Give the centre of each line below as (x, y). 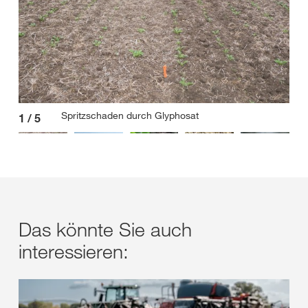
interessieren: (74, 251)
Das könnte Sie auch (105, 229)
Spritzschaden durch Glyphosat (130, 115)
